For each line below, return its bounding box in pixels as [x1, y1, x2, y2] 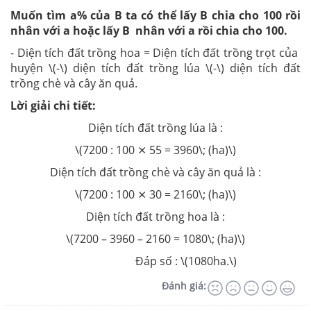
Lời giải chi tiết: [10, 98, 96, 113]
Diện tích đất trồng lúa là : [88, 120, 223, 135]
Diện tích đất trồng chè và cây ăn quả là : [50, 165, 261, 180]
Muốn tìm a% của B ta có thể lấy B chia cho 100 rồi [10, 8, 301, 23]
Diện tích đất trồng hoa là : [86, 209, 225, 224]
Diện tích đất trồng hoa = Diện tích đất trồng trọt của [17, 45, 301, 60]
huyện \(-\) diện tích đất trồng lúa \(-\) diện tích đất [10, 60, 301, 76]
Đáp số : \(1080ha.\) [74, 253, 237, 269]
